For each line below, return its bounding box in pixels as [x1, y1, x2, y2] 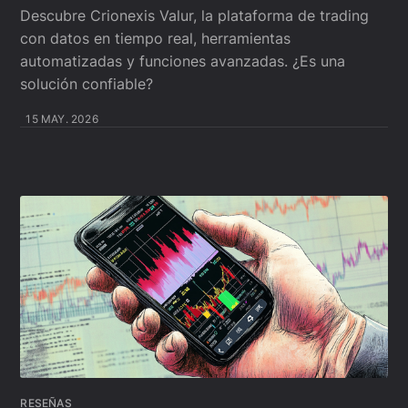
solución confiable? [20, 75, 154, 94]
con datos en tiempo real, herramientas [20, 29, 291, 48]
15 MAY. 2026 [25, 112, 98, 127]
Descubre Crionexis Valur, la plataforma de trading [20, 6, 370, 25]
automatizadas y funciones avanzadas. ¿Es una [20, 52, 346, 71]
